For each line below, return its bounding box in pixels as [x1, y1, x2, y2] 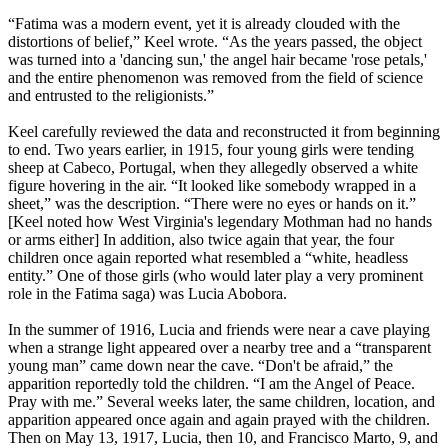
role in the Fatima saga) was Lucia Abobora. [8, 285, 287, 303]
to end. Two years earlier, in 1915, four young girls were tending [8, 141, 414, 159]
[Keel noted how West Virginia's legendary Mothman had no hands [8, 213, 432, 231]
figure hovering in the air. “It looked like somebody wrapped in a [8, 177, 416, 195]
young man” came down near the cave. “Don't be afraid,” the [8, 357, 393, 375]
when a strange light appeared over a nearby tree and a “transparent [8, 339, 431, 357]
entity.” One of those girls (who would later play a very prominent [8, 267, 423, 285]
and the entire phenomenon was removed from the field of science [8, 69, 423, 87]
